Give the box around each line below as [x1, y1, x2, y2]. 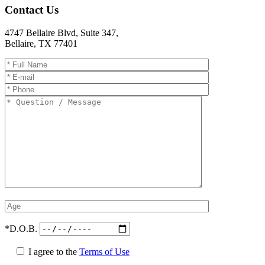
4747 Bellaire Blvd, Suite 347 [5, 27, 116, 38]
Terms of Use [79, 246, 130, 257]
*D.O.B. [5, 223, 40, 234]
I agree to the [28, 246, 79, 257]
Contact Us [5, 4, 59, 17]
